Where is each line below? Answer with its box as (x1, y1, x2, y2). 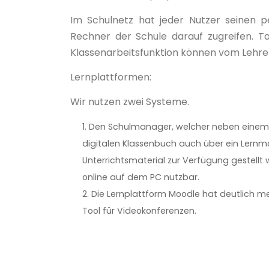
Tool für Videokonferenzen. (82, 204, 196, 217)
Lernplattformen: (70, 70, 151, 84)
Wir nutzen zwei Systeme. (70, 94, 189, 109)
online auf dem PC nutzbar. (82, 171, 199, 183)
